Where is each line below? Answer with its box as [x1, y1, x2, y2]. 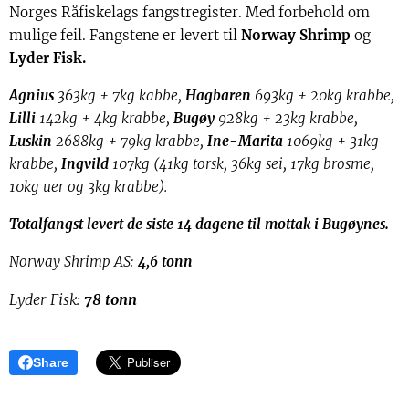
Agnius [9, 87, 58, 105]
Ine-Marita [207, 132, 287, 151]
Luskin [9, 132, 52, 151]
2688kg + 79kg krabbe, [52, 132, 207, 151]
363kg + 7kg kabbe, [58, 87, 185, 105]
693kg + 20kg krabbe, [255, 87, 394, 105]
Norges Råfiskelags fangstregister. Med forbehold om [9, 4, 370, 22]
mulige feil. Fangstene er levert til [9, 26, 241, 45]
